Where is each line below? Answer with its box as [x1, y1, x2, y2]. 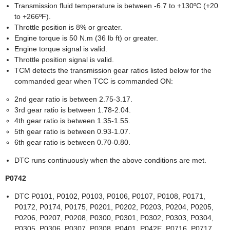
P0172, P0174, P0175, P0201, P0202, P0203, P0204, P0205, [14, 203, 214, 212]
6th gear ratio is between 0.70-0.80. [14, 138, 130, 147]
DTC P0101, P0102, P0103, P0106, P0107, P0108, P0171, [14, 192, 205, 201]
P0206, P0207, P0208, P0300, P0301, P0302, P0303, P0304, [14, 214, 214, 222]
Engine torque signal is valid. [14, 45, 107, 53]
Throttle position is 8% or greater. [14, 23, 122, 32]
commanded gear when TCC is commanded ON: [14, 77, 173, 86]
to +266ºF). [14, 12, 51, 21]
